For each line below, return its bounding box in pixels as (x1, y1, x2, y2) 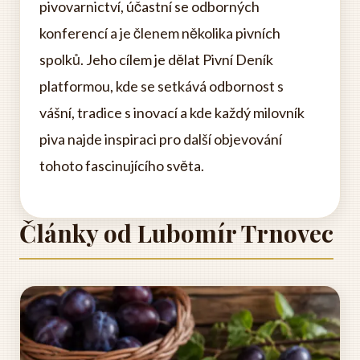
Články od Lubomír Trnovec (19, 217, 333, 250)
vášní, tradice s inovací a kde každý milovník (39, 104, 305, 122)
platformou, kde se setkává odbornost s (39, 77, 284, 96)
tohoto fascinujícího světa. (39, 157, 204, 175)
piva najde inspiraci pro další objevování (39, 130, 282, 149)
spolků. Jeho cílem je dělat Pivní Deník (39, 51, 273, 69)
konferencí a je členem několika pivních (39, 24, 280, 43)
